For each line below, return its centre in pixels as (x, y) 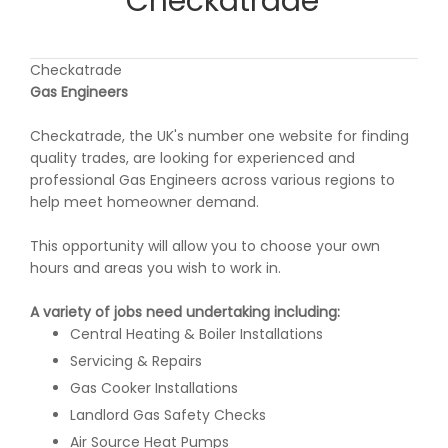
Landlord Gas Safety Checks (168, 415)
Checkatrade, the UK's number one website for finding (219, 136)
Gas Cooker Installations (154, 388)
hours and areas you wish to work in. (155, 268)
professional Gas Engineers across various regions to (212, 180)
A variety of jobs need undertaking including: (185, 312)
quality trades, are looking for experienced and (192, 158)
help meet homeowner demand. (144, 202)
